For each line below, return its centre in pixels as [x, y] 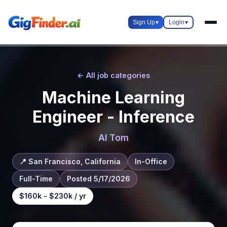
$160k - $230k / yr [53, 196]
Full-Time [36, 179]
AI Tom [113, 138]
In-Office [151, 161]
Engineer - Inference [113, 117]
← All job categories [113, 75]
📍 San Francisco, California [70, 161]
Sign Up [144, 22]
